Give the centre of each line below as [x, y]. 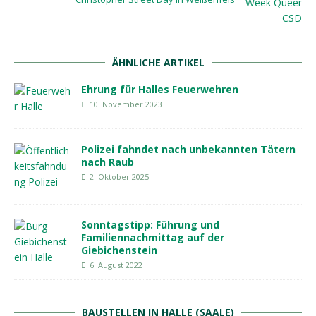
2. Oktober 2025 [119, 177]
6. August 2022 [116, 265]
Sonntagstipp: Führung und [150, 225]
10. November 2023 [126, 104]
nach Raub [108, 162]
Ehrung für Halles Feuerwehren [160, 90]
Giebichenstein [119, 250]
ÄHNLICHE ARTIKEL [158, 63]
